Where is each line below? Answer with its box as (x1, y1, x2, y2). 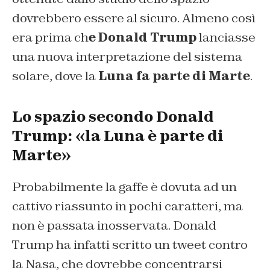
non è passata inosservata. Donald (12, 217, 216, 233)
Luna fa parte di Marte (96, 67, 250, 84)
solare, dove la (12, 67, 96, 84)
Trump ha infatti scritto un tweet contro (12, 236, 248, 253)
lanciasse (196, 29, 256, 45)
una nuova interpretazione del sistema (12, 48, 242, 64)
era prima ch (12, 29, 89, 45)
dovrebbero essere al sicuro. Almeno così (12, 10, 256, 26)
